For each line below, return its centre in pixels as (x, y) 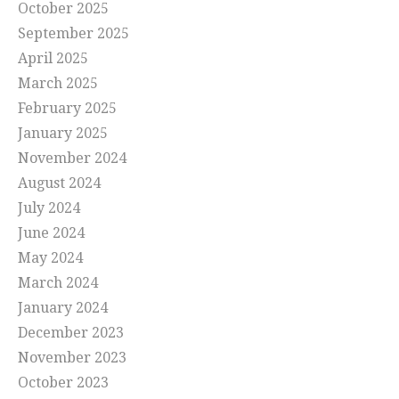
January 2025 (63, 134)
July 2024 (49, 208)
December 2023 (71, 333)
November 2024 (72, 159)
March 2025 (58, 84)
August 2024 (59, 183)
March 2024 (58, 283)
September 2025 (73, 34)
